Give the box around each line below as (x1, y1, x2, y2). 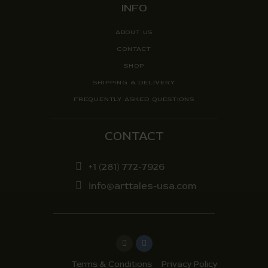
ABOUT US (115, 28, 153, 36)
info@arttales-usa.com (88, 179, 196, 192)
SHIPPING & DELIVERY (93, 78, 175, 86)
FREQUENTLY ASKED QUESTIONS (74, 95, 194, 103)
